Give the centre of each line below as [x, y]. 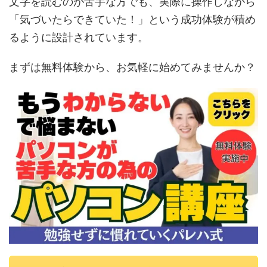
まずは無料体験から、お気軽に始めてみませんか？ [132, 67]
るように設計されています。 [79, 38]
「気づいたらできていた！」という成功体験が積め [132, 20]
